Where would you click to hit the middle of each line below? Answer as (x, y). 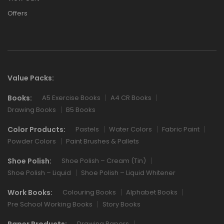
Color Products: (36, 129)
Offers (17, 13)
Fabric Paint (181, 129)
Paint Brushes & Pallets (102, 141)
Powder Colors (32, 141)
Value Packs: (31, 78)
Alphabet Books (152, 192)
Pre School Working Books (50, 204)
